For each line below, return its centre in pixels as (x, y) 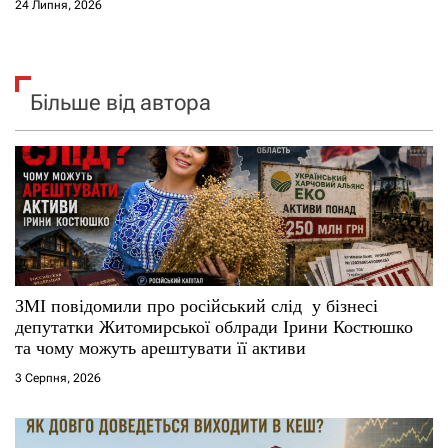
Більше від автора (120, 102)
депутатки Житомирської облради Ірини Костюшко (214, 326)
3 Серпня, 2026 (58, 377)
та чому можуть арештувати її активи (160, 347)
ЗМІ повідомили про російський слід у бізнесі (196, 305)
